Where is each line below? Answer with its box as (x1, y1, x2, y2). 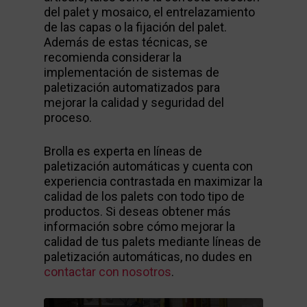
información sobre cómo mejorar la (44, 219, 235, 234)
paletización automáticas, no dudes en (44, 249, 252, 265)
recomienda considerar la (44, 50, 182, 65)
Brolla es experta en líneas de (44, 144, 202, 159)
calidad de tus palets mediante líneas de (44, 234, 261, 249)
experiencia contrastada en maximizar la (44, 174, 262, 189)
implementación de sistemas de (44, 65, 219, 80)
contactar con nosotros (44, 265, 171, 280)
